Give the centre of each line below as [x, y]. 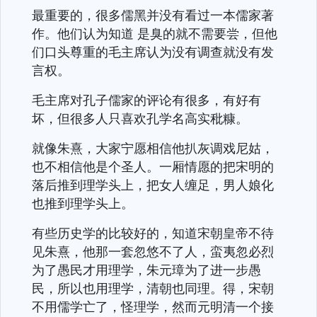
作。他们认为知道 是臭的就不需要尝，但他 [155, 33]
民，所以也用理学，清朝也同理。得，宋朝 [153, 288]
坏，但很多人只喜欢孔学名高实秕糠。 [140, 118]
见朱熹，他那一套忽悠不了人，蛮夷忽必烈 [153, 251]
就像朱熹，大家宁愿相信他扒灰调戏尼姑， [153, 148]
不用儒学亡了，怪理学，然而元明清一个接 [153, 306]
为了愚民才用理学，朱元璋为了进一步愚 [146, 270]
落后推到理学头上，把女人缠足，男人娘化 [153, 185]
